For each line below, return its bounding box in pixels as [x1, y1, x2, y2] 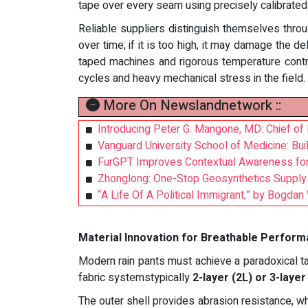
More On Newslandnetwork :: [100, 96, 281, 115]
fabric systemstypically [78, 269, 192, 286]
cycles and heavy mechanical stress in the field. [78, 70, 305, 87]
